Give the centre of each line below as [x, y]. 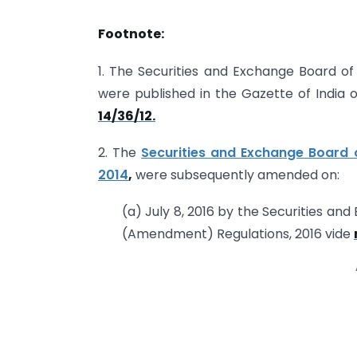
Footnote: [131, 34]
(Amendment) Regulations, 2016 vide [238, 234]
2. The [120, 153]
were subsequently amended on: [236, 175]
